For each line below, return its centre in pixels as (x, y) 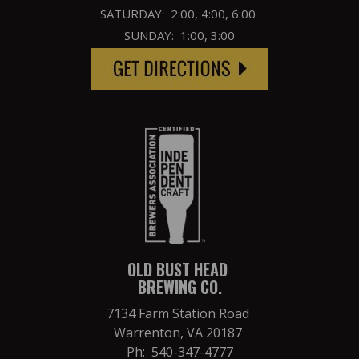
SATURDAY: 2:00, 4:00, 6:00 (179, 13)
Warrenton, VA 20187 (179, 332)
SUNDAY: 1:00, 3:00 (179, 35)
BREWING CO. (179, 286)
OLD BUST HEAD (179, 269)
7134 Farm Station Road (179, 313)
